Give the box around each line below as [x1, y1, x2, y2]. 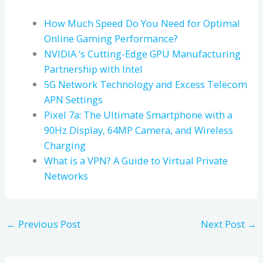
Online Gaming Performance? [43, 31, 178, 45]
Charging [43, 138, 86, 152]
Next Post [201, 217, 248, 231]
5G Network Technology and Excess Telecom [43, 77, 247, 91]
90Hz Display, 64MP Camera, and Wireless [43, 123, 233, 137]
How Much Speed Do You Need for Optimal [43, 16, 240, 30]
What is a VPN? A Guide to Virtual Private [43, 153, 228, 167]
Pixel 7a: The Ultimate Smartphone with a [43, 107, 232, 122]
